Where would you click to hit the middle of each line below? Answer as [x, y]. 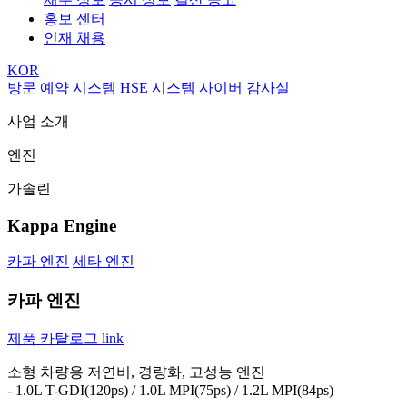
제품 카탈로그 [53, 338]
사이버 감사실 [244, 87]
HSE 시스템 [158, 87]
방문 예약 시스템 [62, 87]
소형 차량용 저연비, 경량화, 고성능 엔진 [136, 372]
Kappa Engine [62, 225]
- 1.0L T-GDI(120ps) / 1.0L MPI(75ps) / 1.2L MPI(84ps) [170, 390]
